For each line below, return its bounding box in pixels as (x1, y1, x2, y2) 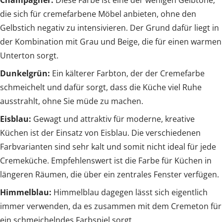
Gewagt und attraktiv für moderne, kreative (33, 113, 195, 125)
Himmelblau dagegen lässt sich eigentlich (54, 187, 208, 198)
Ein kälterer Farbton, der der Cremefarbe (50, 68, 205, 79)
